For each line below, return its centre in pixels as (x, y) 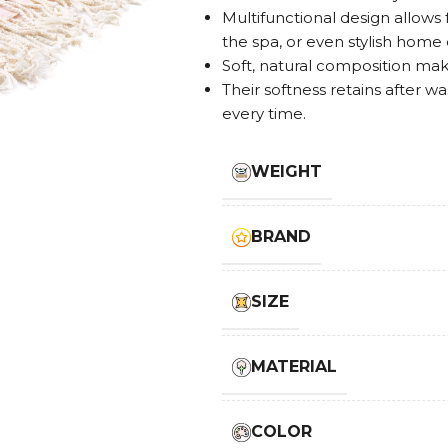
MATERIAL (294, 366)
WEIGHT (287, 171)
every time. (263, 113)
